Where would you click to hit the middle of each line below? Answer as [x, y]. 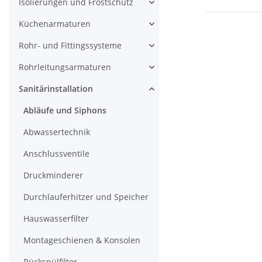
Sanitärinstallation [56, 89]
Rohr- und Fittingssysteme [70, 45]
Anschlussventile [56, 154]
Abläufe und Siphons [65, 110]
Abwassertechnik [57, 132]
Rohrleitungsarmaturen [65, 67]
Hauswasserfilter [56, 218]
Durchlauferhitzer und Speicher [86, 197]
